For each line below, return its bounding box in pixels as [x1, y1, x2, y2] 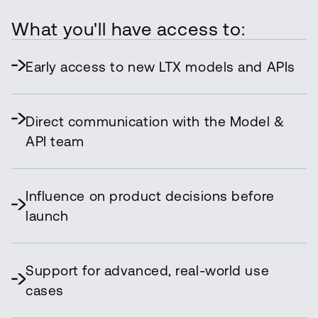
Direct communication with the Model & [26, 114, 285, 130]
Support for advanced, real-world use [26, 263, 270, 279]
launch [26, 208, 69, 224]
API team [26, 133, 84, 150]
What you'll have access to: [11, 18, 246, 40]
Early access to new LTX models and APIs [26, 59, 295, 75]
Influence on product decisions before [26, 188, 275, 204]
